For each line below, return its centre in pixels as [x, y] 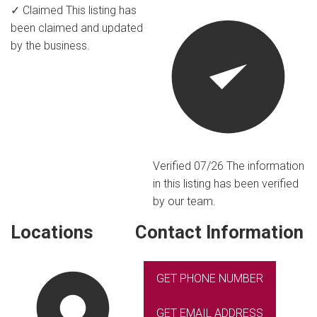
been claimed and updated [77, 28]
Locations [52, 232]
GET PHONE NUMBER [210, 278]
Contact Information [220, 232]
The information [265, 166]
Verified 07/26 [189, 166]
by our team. [184, 202]
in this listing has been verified [225, 184]
